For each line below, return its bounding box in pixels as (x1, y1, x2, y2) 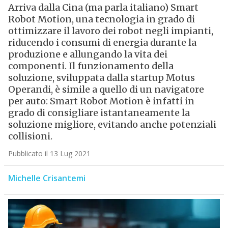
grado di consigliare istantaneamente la (8, 107, 190, 119)
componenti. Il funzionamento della (8, 60, 174, 72)
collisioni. (8, 130, 54, 142)
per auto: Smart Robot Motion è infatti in (8, 95, 194, 107)
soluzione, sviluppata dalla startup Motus (8, 72, 195, 84)
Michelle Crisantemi (8, 173, 85, 184)
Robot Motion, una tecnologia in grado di (8, 13, 195, 25)
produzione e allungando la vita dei (8, 48, 167, 61)
